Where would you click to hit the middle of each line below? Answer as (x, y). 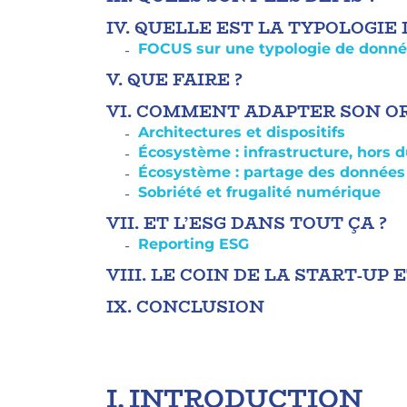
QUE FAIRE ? (185, 79)
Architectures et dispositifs (246, 132)
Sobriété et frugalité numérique (259, 192)
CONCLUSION (203, 307)
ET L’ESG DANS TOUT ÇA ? (265, 223)
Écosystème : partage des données (272, 172)
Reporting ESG (194, 243)
